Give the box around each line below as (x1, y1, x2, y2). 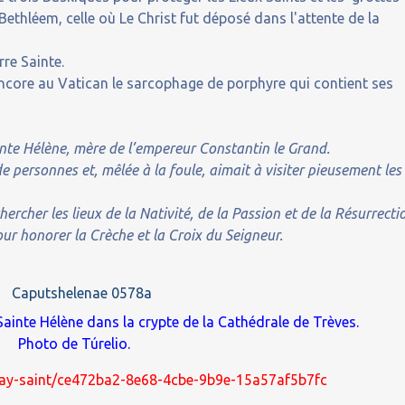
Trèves (312, 314, 356, 330)
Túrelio (81, 335, 128, 352)
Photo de (18, 335, 82, 352)
